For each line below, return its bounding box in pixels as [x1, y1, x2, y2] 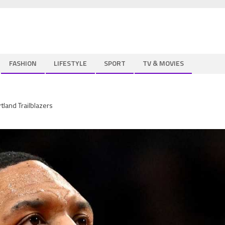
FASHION [9, 58, 37, 68]
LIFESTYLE [54, 58, 87, 68]
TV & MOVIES [143, 58, 184, 68]
